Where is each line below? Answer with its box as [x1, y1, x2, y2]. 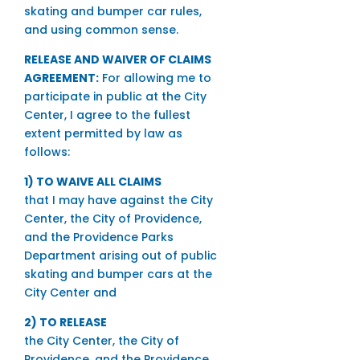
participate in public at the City [23, 88, 207, 105]
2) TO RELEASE [23, 314, 107, 331]
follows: [23, 144, 70, 161]
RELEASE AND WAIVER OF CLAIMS [23, 51, 211, 68]
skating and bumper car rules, [23, 3, 202, 20]
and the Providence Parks [23, 229, 174, 246]
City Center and [23, 284, 117, 301]
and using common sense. [23, 22, 178, 39]
